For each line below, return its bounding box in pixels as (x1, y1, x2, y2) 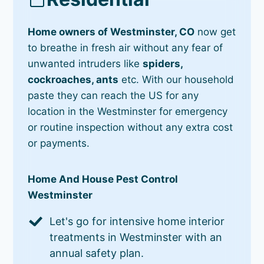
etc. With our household (118, 73, 235, 85)
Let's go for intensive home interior (49, 214, 225, 227)
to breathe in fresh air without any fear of (28, 41, 223, 54)
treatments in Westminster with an (49, 230, 223, 243)
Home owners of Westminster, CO (28, 25, 195, 38)
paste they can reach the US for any (28, 89, 199, 101)
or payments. (28, 137, 90, 149)
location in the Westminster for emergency (28, 105, 228, 117)
